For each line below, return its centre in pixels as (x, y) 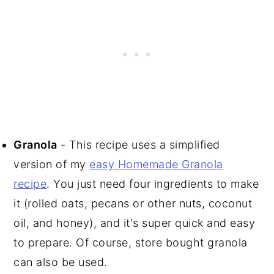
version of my (52, 165)
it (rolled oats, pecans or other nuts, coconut (133, 204)
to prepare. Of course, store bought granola (131, 243)
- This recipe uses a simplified (139, 145)
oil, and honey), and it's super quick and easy (135, 223)
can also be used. (61, 262)
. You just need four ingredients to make (153, 184)
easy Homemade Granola (156, 165)
